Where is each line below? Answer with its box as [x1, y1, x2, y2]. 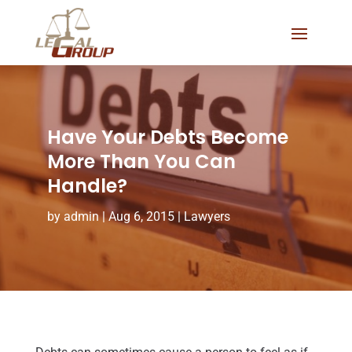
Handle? [46, 172, 127, 199]
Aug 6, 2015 [108, 208, 174, 224]
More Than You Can [46, 148, 236, 174]
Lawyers [183, 208, 230, 224]
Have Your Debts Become [46, 123, 288, 150]
